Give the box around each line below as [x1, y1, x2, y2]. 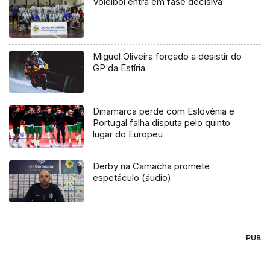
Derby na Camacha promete [93, 160, 210, 172]
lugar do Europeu [93, 128, 163, 140]
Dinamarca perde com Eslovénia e [93, 105, 235, 117]
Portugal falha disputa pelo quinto [93, 116, 231, 128]
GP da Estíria [93, 61, 146, 74]
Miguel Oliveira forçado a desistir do [93, 50, 242, 62]
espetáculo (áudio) [93, 171, 172, 183]
